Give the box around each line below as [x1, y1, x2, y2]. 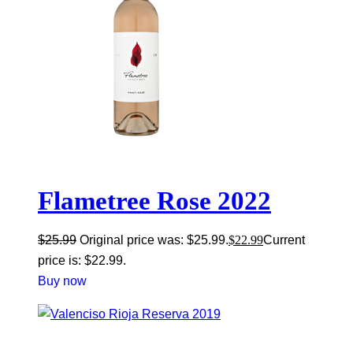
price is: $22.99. [38, 254, 126, 268]
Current [263, 233, 305, 247]
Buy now [38, 274, 87, 288]
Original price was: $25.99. [80, 233, 229, 247]
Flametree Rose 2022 [38, 187, 271, 216]
